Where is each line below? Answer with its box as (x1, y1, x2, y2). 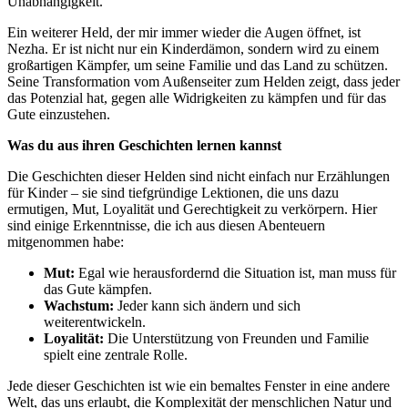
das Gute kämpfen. (44, 281, 152, 298)
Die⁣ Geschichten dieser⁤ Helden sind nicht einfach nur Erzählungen (7, 168, 390, 185)
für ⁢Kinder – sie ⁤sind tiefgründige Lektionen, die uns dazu (7, 185, 339, 201)
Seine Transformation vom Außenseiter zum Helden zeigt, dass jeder (7, 74, 400, 90)
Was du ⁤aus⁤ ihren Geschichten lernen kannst (7, 138, 281, 154)
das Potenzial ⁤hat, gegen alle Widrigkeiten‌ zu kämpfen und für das (7, 90, 386, 107)
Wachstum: (44, 298, 114, 314)
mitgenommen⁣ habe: (7, 234, 124, 250)
